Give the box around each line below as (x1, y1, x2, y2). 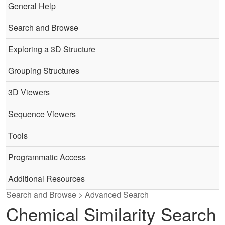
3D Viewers (8, 86, 50, 98)
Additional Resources (8, 173, 85, 184)
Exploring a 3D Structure (8, 43, 95, 55)
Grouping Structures (8, 65, 79, 76)
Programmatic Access (8, 151, 86, 163)
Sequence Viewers (8, 108, 76, 120)
